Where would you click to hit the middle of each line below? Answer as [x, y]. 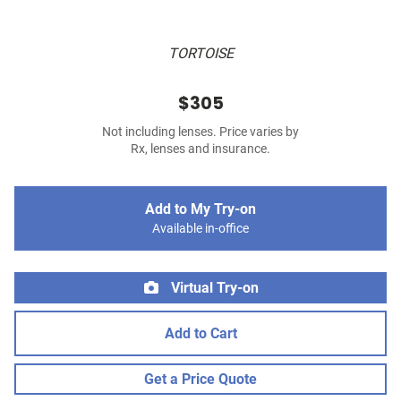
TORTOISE [200, 54]
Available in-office [200, 229]
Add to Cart [200, 334]
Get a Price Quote [200, 380]
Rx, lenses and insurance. [200, 149]
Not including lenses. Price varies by [200, 132]
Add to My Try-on [200, 209]
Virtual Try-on [213, 288]
